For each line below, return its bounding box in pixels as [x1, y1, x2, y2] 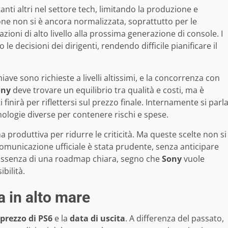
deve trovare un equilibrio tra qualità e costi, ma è [11, 84, 204, 96]
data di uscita [70, 212, 125, 224]
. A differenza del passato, [125, 212, 224, 224]
